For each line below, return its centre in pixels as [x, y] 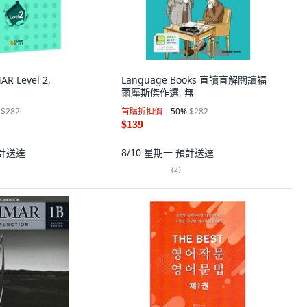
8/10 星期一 [148, 152]
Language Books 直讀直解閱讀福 [194, 80]
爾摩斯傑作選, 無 [158, 92]
